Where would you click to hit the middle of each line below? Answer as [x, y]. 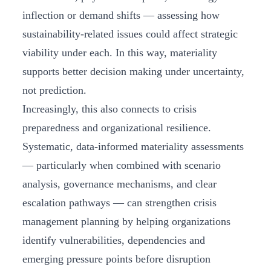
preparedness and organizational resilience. [117, 128]
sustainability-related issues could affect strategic [130, 34]
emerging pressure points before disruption [116, 259]
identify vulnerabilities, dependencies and [114, 240]
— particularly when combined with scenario [122, 165]
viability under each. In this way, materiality [120, 53]
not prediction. [56, 90]
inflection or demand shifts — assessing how [121, 15]
